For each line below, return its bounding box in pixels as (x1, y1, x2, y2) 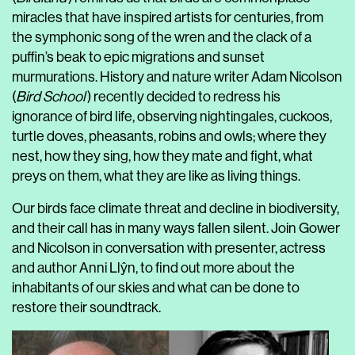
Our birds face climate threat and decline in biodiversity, (12, 200, 339, 216)
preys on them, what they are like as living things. (12, 168, 300, 184)
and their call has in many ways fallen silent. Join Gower (12, 220, 340, 236)
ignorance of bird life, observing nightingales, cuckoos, (12, 109, 332, 124)
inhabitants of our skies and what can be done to (12, 280, 300, 296)
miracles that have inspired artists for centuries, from (12, 10, 323, 25)
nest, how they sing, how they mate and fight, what (12, 148, 313, 164)
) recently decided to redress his (86, 89, 281, 105)
